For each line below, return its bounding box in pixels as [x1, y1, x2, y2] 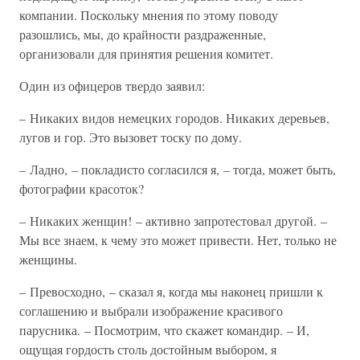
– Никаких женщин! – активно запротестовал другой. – [19, 212, 327, 229]
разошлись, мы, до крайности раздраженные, [19, 26, 266, 43]
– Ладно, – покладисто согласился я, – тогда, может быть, [19, 161, 336, 178]
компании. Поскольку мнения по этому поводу [19, 6, 278, 23]
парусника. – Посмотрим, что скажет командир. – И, [19, 321, 309, 338]
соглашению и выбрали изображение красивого [19, 302, 283, 319]
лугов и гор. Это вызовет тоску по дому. [19, 129, 242, 145]
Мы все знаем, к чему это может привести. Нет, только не [19, 231, 337, 248]
